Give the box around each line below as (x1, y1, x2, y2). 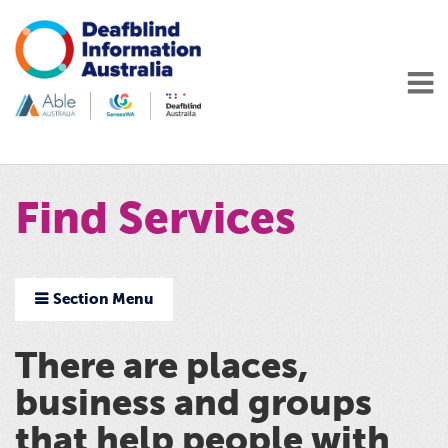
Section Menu (53, 291, 153, 307)
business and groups (15, 386, 372, 423)
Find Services (15, 199, 296, 244)
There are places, (15, 349, 308, 386)
